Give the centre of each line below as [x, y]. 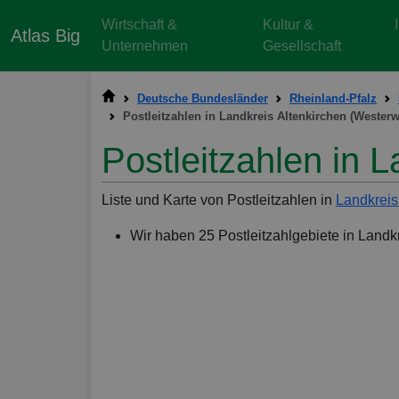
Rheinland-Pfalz [333, 98]
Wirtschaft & [139, 24]
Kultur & [289, 24]
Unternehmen [145, 46]
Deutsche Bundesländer [203, 98]
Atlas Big [45, 36]
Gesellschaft [302, 46]
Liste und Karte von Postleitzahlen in [219, 200]
